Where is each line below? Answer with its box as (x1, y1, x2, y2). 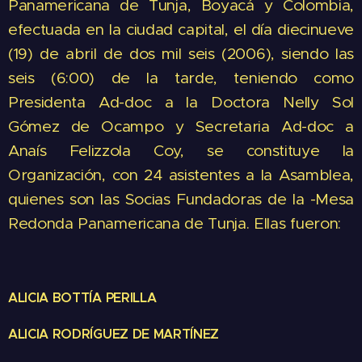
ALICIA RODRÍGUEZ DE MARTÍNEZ (8, 326, 220, 343)
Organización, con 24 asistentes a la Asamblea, (8, 165, 354, 185)
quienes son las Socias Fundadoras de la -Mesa (8, 189, 354, 209)
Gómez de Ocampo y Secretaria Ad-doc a (8, 116, 354, 137)
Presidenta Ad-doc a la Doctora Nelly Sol (8, 92, 354, 112)
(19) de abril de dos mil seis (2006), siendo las (8, 44, 354, 64)
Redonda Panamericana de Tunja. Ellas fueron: (8, 213, 341, 234)
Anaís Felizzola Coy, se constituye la (8, 141, 354, 161)
